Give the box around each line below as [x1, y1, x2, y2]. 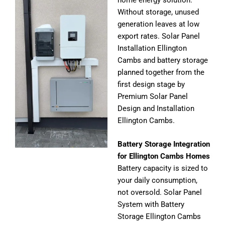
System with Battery [118, 200, 184, 209]
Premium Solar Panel [118, 92, 188, 101]
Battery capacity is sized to [118, 164, 208, 173]
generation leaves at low [118, 20, 199, 29]
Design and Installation [118, 104, 194, 114]
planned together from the [118, 68, 204, 77]
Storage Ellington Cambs [118, 212, 201, 221]
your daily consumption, [118, 176, 197, 185]
